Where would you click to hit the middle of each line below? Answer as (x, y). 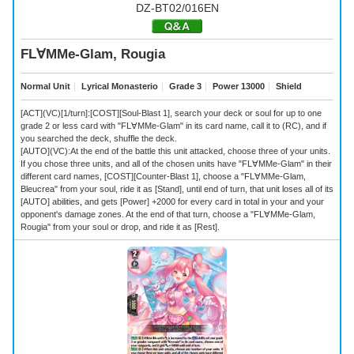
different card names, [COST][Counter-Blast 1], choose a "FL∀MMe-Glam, (163, 177)
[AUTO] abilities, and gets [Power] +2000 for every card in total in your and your (172, 202)
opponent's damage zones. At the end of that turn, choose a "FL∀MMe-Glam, (168, 215)
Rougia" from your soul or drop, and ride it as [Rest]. (120, 227)
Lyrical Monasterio (119, 87)
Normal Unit (45, 87)
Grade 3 (184, 87)
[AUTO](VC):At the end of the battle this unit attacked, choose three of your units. (175, 151)
